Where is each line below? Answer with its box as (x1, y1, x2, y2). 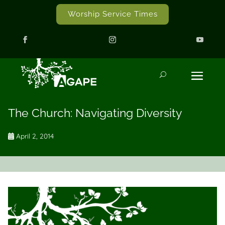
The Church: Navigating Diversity (8, 106, 182, 120)
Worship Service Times (67, 10, 158, 19)
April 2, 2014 (14, 132, 54, 141)
